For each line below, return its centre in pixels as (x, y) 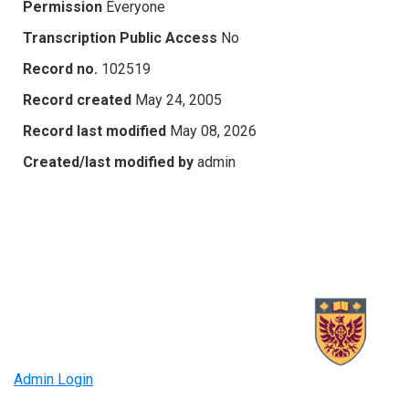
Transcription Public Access (120, 37)
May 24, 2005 (178, 100)
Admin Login (53, 380)
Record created (77, 100)
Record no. (60, 68)
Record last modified (94, 131)
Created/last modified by (108, 162)
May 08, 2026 (213, 131)
